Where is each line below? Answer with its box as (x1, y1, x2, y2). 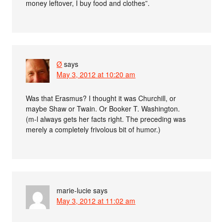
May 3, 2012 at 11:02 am (56, 196, 136, 206)
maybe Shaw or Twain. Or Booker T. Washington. (26, 104, 180, 114)
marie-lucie (56, 185, 92, 196)
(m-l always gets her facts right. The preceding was (26, 114, 186, 124)
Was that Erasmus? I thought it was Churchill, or (26, 93, 176, 104)
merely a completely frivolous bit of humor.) (26, 124, 161, 135)
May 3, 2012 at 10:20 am (56, 69, 136, 80)
